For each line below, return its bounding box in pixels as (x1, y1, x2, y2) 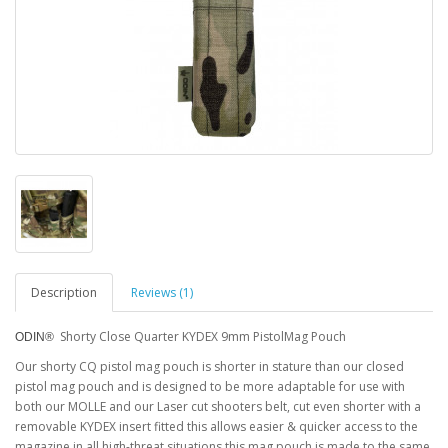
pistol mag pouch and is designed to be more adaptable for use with (15, 378, 405, 395)
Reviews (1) (131, 284, 193, 301)
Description (31, 284, 97, 301)
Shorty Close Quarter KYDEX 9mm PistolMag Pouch (57, 328, 349, 345)
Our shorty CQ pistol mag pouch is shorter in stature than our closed (15, 358, 404, 375)
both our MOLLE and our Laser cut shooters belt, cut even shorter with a (15, 398, 421, 415)
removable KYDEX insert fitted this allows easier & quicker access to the (15, 418, 418, 435)
